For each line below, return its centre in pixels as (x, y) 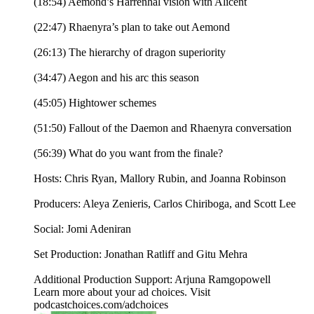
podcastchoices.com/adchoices (101, 305)
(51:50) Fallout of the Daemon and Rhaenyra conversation (163, 128)
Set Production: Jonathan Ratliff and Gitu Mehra (141, 254)
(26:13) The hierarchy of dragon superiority (130, 53)
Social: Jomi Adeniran (82, 229)
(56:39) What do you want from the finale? (128, 153)
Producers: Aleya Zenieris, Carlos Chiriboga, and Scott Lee (165, 204)
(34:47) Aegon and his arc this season (116, 78)
